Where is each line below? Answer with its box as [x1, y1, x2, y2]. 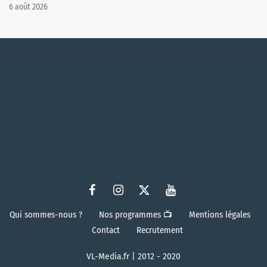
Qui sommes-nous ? [10, 209, 82, 221]
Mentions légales [189, 209, 250, 221]
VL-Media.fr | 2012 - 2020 [86, 252, 181, 262]
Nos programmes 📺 [99, 209, 172, 221]
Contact [91, 225, 120, 236]
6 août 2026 [9, 2, 48, 13]
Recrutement [136, 225, 183, 236]
